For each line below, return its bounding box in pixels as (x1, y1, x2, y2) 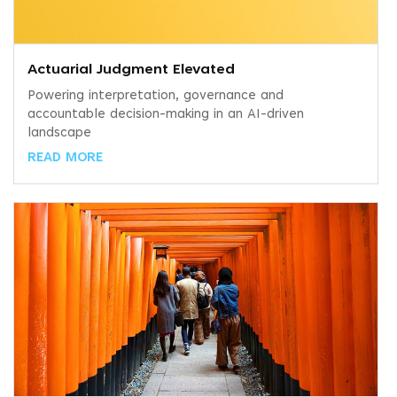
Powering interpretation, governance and (27, 90, 284, 104)
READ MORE (27, 152, 103, 166)
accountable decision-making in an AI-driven (27, 108, 304, 122)
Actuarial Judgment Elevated (27, 63, 235, 78)
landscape (27, 127, 91, 141)
